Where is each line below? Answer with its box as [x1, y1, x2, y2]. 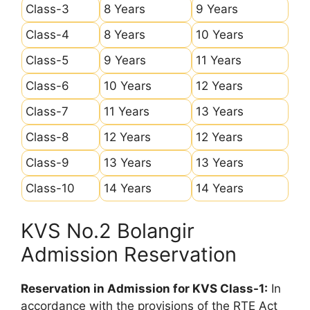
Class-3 [26, 1, 69, 16]
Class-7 [26, 104, 69, 118]
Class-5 [26, 53, 69, 67]
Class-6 [26, 78, 69, 93]
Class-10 [26, 181, 75, 195]
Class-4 [26, 27, 69, 42]
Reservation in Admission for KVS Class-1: [21, 282, 268, 295]
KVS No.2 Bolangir [21, 219, 194, 243]
